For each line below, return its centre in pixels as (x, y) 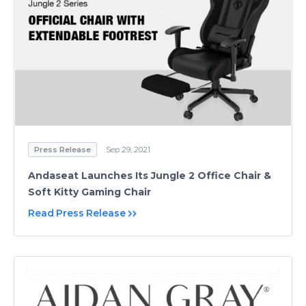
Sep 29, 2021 (128, 149)
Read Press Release (77, 213)
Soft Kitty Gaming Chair (89, 192)
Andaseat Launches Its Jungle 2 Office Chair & (150, 175)
